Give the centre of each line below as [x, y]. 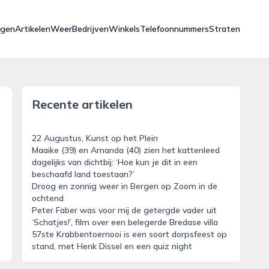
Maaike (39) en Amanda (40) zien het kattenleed [125, 150]
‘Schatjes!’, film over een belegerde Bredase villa [125, 222]
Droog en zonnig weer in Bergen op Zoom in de [124, 186]
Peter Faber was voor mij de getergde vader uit [124, 210]
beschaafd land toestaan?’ [83, 174]
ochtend [47, 198]
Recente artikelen [82, 104]
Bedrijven [90, 29]
